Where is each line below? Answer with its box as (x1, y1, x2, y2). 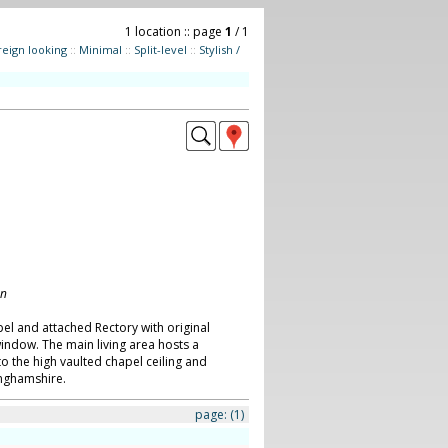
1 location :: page (124, 23, 225, 40)
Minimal (78, 42, 122, 57)
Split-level (133, 42, 187, 57)
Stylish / (198, 42, 240, 57)
